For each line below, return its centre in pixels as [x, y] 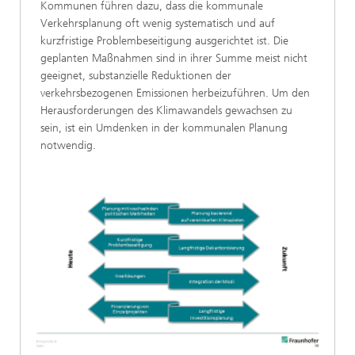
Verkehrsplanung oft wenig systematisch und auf [158, 23]
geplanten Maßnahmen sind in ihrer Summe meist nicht [174, 58]
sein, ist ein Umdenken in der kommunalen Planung [164, 128]
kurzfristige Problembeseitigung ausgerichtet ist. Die [164, 41]
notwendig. [68, 145]
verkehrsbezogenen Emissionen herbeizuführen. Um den [175, 93]
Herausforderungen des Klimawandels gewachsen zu [166, 111]
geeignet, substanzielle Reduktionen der [136, 76]
